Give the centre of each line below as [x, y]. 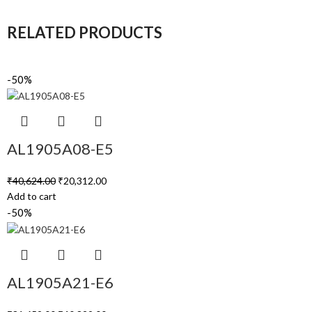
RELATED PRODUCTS [85, 32]
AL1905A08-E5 [60, 149]
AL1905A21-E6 [60, 282]
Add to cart [32, 196]
